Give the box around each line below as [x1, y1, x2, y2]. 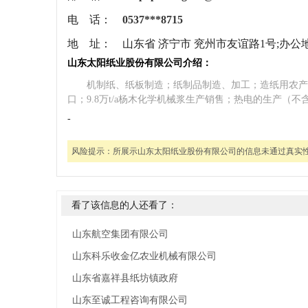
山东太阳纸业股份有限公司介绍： [67, 58, 212, 68]
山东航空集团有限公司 [72, 229, 168, 239]
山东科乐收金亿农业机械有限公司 [72, 251, 217, 261]
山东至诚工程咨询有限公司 [72, 295, 188, 305]
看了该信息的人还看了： [71, 200, 177, 210]
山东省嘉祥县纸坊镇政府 [72, 273, 178, 283]
